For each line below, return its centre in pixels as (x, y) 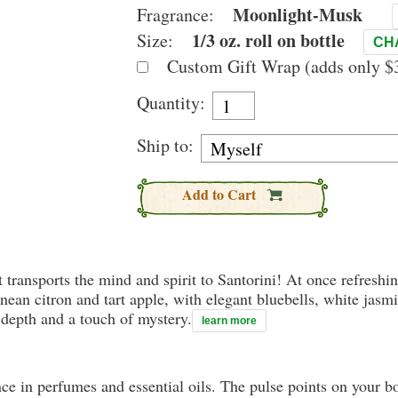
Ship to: (165, 145)
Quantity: (171, 103)
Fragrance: (178, 15)
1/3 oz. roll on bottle (268, 40)
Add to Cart (221, 194)
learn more (229, 321)
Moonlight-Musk (298, 15)
